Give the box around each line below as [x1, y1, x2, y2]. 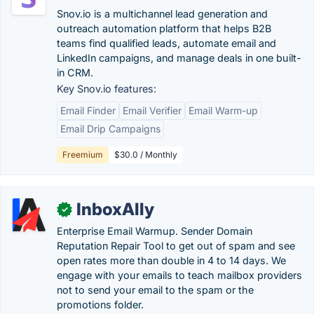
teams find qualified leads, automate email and [57, 37, 276, 49]
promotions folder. [57, 299, 144, 310]
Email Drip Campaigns [60, 123, 161, 135]
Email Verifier [123, 104, 182, 116]
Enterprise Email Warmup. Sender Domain [57, 225, 252, 237]
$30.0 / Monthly [114, 149, 177, 160]
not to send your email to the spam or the [57, 284, 254, 296]
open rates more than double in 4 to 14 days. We [57, 254, 286, 266]
